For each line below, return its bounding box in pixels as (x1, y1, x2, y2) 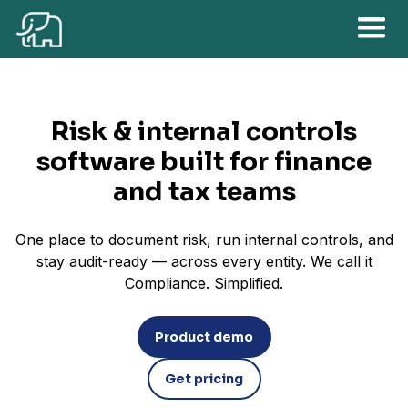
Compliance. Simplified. (125, 274, 283, 292)
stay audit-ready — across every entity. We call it (36, 252, 372, 270)
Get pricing (165, 370, 243, 387)
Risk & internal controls (51, 116, 357, 148)
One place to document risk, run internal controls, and (15, 230, 393, 249)
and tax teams (112, 176, 296, 208)
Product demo (155, 328, 253, 345)
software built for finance (36, 146, 372, 178)
